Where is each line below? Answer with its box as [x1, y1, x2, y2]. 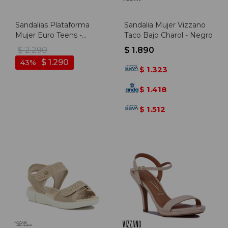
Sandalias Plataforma [15, 20, 90, 30]
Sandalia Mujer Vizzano [124, 20, 206, 30]
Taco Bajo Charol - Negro [124, 31, 213, 40]
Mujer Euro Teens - [15, 31, 82, 40]
